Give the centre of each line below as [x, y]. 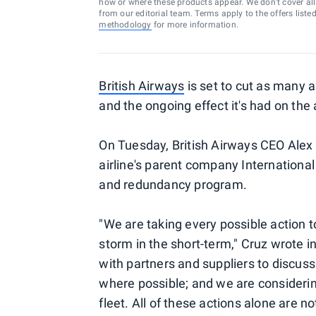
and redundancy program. [173, 184]
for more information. [195, 25]
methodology [125, 25]
